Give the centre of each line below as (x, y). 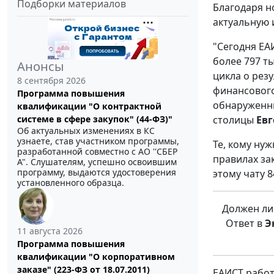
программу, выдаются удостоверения (97, 172)
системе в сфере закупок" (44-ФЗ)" (95, 119)
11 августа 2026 (50, 231)
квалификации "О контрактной (89, 106)
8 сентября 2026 (51, 81)
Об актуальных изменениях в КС (86, 131)
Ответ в (245, 223)
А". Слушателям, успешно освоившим (97, 162)
